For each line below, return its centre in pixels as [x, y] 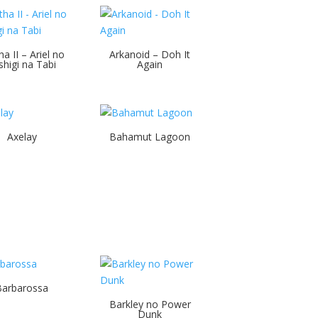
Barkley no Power [150, 304]
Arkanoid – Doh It [150, 55]
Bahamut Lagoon [150, 137]
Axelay [22, 137]
